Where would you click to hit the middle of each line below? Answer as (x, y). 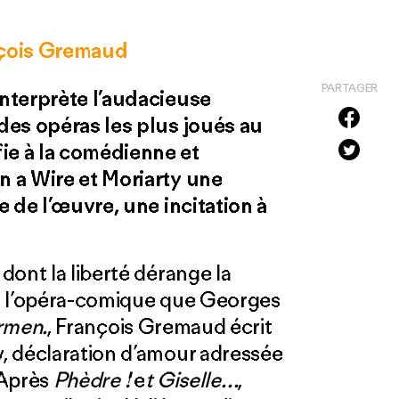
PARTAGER (349, 88)
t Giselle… (191, 379)
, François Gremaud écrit (160, 326)
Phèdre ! (91, 379)
